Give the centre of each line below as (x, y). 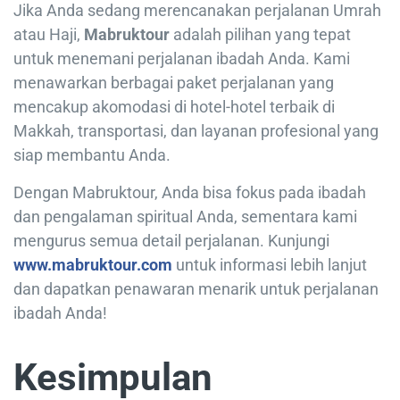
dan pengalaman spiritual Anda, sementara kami (185, 216)
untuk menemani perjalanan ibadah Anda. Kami (182, 58)
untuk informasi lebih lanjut (270, 264)
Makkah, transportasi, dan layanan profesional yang (196, 130)
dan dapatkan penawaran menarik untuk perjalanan (196, 288)
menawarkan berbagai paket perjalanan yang (174, 82)
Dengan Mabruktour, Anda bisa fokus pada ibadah (190, 192)
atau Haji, (49, 34)
